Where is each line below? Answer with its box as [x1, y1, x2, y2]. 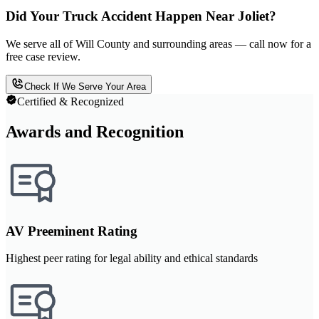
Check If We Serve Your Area [24, 80, 146, 92]
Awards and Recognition [6, 122, 184, 141]
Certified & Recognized [17, 95, 124, 108]
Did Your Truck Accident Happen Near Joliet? [6, 9, 276, 24]
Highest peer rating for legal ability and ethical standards [6, 252, 258, 265]
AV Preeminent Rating [6, 223, 137, 239]
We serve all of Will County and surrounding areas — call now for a [6, 37, 311, 50]
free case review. [6, 50, 80, 63]
